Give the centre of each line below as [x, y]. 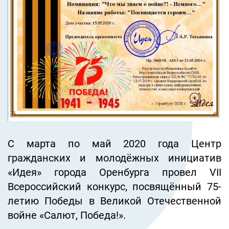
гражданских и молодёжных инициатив [114, 158]
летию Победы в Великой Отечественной [114, 201]
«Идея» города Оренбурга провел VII [114, 173]
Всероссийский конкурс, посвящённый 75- [114, 187]
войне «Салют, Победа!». [67, 215]
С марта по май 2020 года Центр [114, 144]
